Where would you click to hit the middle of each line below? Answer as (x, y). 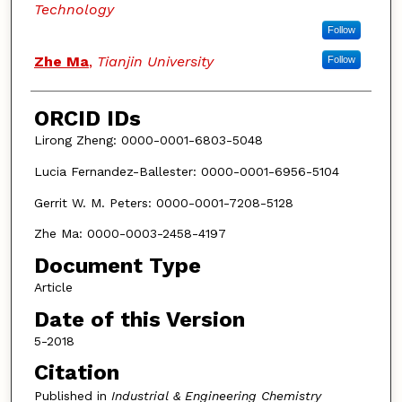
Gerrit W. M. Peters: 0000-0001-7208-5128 (163, 202)
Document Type (117, 265)
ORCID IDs (87, 119)
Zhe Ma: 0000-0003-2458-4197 (130, 234)
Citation (76, 373)
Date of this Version (139, 319)
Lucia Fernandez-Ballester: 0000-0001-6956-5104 (186, 172)
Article (53, 287)
